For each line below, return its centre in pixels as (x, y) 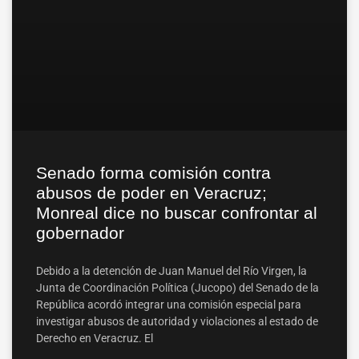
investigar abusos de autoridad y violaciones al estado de (177, 321)
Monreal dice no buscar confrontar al (177, 212)
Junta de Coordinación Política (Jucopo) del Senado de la (177, 287)
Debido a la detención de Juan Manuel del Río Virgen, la (171, 270)
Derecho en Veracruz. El (95, 338)
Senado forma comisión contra (153, 172)
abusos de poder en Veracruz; (151, 192)
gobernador (80, 232)
